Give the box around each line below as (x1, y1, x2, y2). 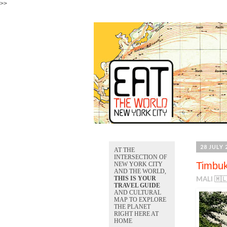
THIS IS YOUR (113, 175, 156, 182)
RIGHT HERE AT (113, 210, 159, 217)
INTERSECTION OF (113, 154, 167, 161)
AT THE (113, 146, 135, 154)
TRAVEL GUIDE (113, 182, 160, 189)
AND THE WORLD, (113, 168, 166, 175)
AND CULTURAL (113, 189, 161, 196)
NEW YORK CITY (113, 161, 163, 168)
